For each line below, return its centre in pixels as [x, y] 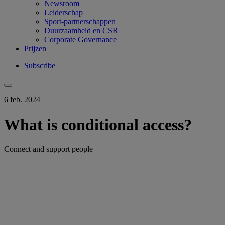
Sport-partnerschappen [80, 22]
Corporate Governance [80, 40]
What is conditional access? [98, 124]
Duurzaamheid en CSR [81, 31]
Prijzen [35, 49]
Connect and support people [48, 149]
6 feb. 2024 [22, 100]
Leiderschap [64, 13]
